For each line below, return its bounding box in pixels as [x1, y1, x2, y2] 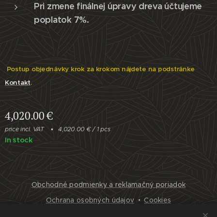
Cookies [144, 196, 171, 204]
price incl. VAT [5, 125, 44, 133]
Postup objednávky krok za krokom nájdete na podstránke [5, 65, 195, 73]
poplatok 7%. [34, 14, 89, 25]
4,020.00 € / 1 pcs [58, 125, 110, 133]
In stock [5, 135, 33, 144]
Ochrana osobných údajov [46, 196, 135, 204]
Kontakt [5, 78, 31, 87]
